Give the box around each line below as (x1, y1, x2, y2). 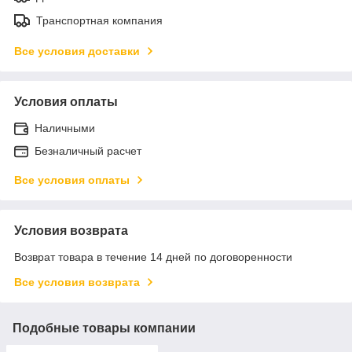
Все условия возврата (14, 275, 140, 288)
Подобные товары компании (13, 321, 196, 335)
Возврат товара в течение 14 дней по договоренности (14, 250, 292, 263)
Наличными (35, 121, 95, 134)
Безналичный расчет (35, 144, 141, 157)
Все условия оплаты (14, 173, 130, 186)
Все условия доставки (14, 44, 140, 57)
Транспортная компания (36, 13, 163, 27)
